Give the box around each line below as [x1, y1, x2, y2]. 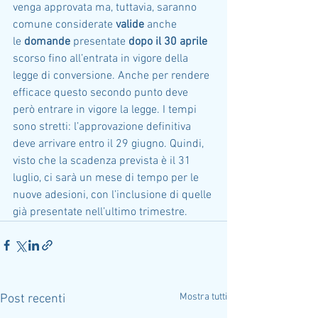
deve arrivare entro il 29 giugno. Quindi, [13, 137, 207, 151]
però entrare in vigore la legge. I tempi [13, 103, 199, 117]
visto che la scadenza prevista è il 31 [13, 154, 194, 168]
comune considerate [13, 18, 116, 32]
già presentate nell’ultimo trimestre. [13, 205, 187, 219]
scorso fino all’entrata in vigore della [13, 52, 191, 66]
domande [24, 35, 70, 49]
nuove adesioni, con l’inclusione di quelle [13, 188, 214, 202]
